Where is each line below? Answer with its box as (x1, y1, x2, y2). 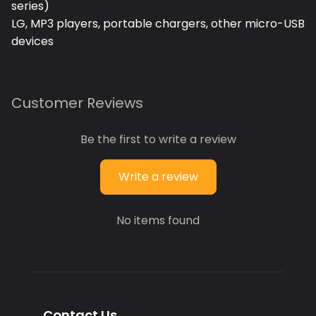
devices (11, 33, 54, 50)
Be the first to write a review (80, 131, 236, 148)
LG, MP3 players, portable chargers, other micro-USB (11, 16, 305, 32)
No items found (116, 212, 200, 229)
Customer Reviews (11, 93, 143, 114)
